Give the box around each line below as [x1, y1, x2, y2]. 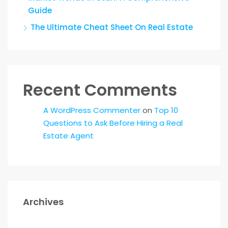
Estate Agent [43, 130, 94, 141]
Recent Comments [23, 78, 177, 101]
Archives [23, 195, 64, 208]
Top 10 [154, 105, 178, 116]
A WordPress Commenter [43, 105, 140, 116]
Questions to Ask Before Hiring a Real [43, 118, 183, 128]
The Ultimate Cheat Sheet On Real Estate [31, 22, 193, 33]
